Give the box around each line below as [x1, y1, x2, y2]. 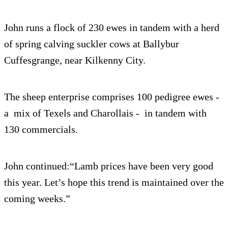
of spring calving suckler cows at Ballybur [4, 38, 179, 50]
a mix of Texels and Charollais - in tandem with [4, 107, 207, 119]
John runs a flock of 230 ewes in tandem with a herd [4, 22, 219, 34]
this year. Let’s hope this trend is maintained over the [4, 177, 224, 188]
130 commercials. [4, 124, 78, 135]
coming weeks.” [4, 193, 70, 205]
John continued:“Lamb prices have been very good [4, 160, 213, 172]
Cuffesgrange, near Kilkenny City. [4, 54, 146, 66]
